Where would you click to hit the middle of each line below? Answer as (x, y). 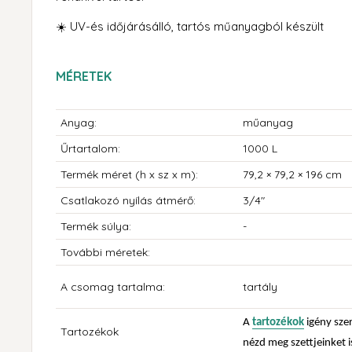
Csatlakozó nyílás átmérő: (128, 201)
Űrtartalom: (90, 149)
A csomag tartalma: (113, 287)
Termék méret (98, 175)
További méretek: (105, 253)
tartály (260, 287)
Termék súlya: (96, 227)
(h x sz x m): (167, 175)
